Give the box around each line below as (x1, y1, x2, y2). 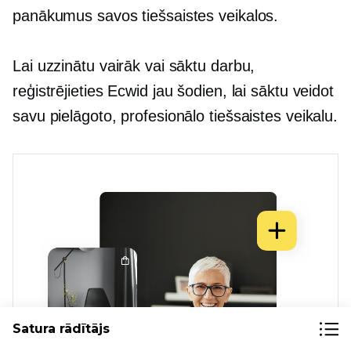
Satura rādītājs (13, 321, 110, 336)
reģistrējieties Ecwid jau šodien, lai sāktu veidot (13, 82, 334, 100)
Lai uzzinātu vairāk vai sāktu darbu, (13, 57, 255, 74)
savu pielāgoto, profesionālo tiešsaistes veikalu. (13, 107, 338, 125)
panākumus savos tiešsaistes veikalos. (13, 7, 279, 24)
